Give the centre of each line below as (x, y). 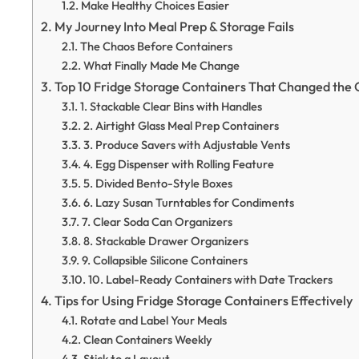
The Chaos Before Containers (156, 46)
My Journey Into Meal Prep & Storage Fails (175, 26)
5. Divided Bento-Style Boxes (157, 183)
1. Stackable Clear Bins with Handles (171, 106)
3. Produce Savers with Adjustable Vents (186, 144)
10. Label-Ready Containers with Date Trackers (210, 279)
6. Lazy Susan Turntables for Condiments (188, 202)
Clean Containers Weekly (147, 339)
